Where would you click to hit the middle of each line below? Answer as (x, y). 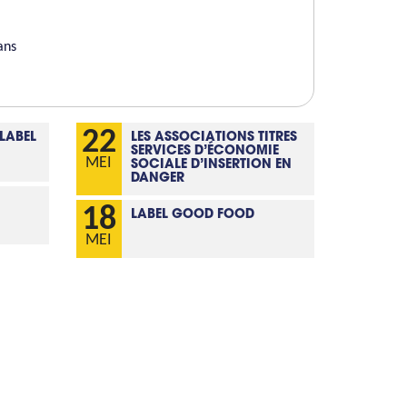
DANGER (157, 179)
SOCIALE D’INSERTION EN (211, 165)
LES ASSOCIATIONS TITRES (213, 138)
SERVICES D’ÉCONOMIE (204, 151)
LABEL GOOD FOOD (192, 215)
